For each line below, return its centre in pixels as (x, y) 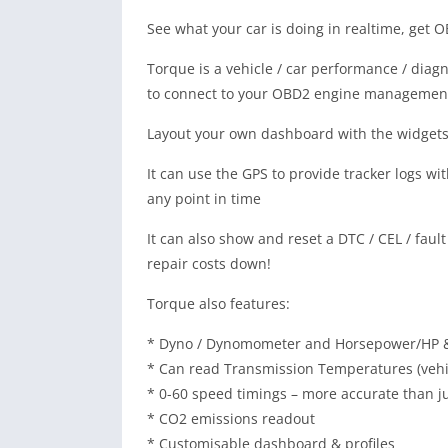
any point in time (204, 198)
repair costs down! (209, 263)
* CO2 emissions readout (231, 418)
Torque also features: (218, 303)
